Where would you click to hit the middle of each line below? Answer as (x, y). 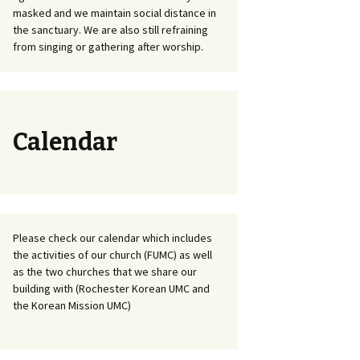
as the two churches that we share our (105, 272)
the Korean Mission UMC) (72, 305)
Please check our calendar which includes (112, 238)
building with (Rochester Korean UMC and (111, 288)
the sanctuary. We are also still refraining (110, 30)
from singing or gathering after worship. (108, 47)
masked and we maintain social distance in (115, 13)
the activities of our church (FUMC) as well (112, 255)
